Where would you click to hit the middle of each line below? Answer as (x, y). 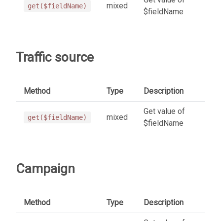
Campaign (45, 168)
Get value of (164, 111)
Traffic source (55, 57)
